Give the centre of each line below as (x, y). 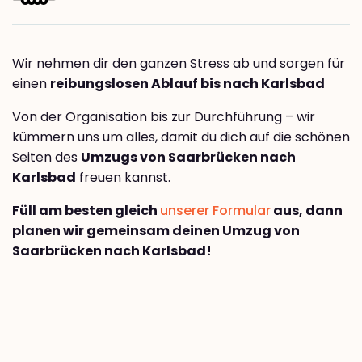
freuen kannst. (123, 178)
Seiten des (46, 158)
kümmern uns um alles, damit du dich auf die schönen (181, 137)
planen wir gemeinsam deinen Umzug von (156, 231)
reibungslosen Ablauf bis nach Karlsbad (187, 84)
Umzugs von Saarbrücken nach (188, 158)
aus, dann (307, 211)
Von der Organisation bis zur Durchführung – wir (164, 117)
